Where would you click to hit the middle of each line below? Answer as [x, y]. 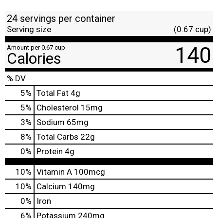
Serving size [29, 29]
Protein [50, 151]
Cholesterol [58, 107]
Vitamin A [54, 172]
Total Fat [53, 93]
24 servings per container [61, 18]
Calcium [51, 186]
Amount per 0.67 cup [36, 47]
